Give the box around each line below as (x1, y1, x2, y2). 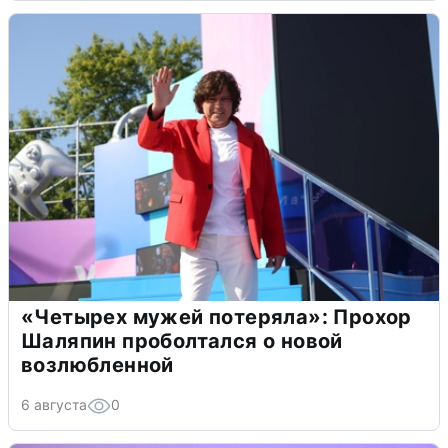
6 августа (21, 396, 87, 414)
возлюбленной (21, 353, 174, 378)
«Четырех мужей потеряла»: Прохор (21, 305, 412, 330)
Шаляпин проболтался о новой (21, 329, 343, 354)
